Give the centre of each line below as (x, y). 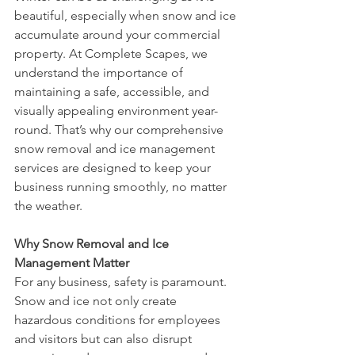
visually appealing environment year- (116, 111)
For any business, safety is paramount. (122, 282)
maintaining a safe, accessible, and (113, 92)
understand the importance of (100, 73)
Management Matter (72, 263)
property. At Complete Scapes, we (113, 54)
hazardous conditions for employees (119, 320)
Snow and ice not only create (97, 301)
